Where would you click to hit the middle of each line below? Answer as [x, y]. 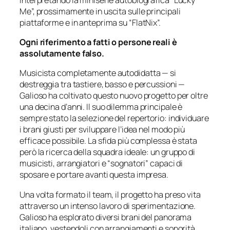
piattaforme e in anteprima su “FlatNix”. [90, 22]
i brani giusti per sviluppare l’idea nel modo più [102, 130]
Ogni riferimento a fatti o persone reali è [98, 42]
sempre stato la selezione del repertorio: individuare [114, 118]
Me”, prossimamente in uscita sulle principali [100, 11]
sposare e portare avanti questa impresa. [94, 175]
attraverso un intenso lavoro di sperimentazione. [108, 206]
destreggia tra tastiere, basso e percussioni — [102, 84]
